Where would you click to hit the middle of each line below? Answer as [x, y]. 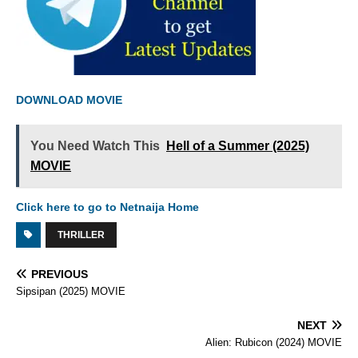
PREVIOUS [60, 274]
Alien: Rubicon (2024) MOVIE [274, 342]
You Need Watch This [95, 146]
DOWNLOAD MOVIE [69, 100]
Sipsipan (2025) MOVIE [71, 291]
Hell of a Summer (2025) [238, 146]
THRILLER [81, 235]
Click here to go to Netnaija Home [107, 207]
